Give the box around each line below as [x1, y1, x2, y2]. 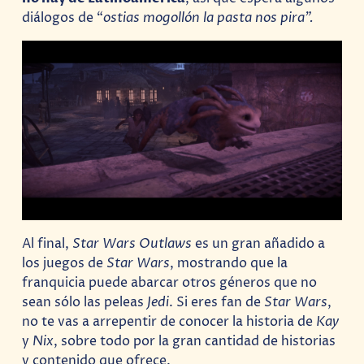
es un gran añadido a [195, 234, 326, 253]
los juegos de [22, 253, 107, 272]
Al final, [22, 234, 73, 253]
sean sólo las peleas [22, 292, 148, 311]
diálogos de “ [22, 8, 104, 27]
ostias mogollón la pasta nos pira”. [103, 8, 314, 27]
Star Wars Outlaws [72, 234, 196, 253]
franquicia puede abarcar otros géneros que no [22, 273, 318, 292]
